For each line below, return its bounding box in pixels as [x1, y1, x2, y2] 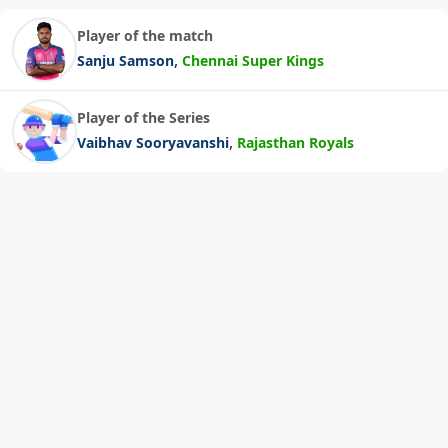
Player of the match [77, 25, 213, 45]
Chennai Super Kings [182, 50, 324, 70]
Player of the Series [77, 107, 210, 127]
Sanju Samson [77, 50, 174, 70]
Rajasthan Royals [237, 132, 354, 152]
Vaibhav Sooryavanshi [77, 132, 229, 152]
